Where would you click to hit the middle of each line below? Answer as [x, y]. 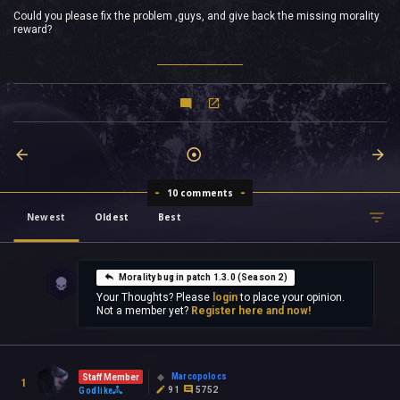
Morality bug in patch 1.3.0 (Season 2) [203, 278]
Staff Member [111, 378]
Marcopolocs [199, 376]
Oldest [112, 217]
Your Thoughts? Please [154, 298]
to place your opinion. [291, 298]
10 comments [200, 193]
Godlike [97, 391]
